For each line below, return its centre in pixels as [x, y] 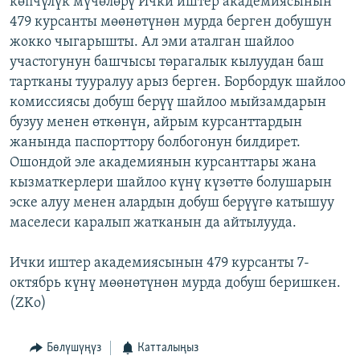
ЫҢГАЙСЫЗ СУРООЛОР [81, 73]
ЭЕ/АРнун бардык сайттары [112, 123]
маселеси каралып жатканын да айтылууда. [153, 223]
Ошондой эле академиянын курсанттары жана [163, 162]
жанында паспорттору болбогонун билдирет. [155, 142]
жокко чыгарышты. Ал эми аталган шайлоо [152, 42]
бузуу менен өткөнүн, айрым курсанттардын [156, 122]
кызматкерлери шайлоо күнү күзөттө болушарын [171, 182]
